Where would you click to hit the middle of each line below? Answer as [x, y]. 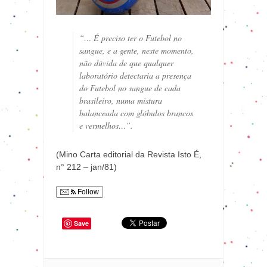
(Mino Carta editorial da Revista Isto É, [129, 155]
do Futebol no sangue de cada [130, 88]
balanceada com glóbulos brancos [136, 113]
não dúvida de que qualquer [126, 63]
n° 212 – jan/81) [86, 167]
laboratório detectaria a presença [135, 76]
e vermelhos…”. [106, 126]
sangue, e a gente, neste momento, [136, 51]
